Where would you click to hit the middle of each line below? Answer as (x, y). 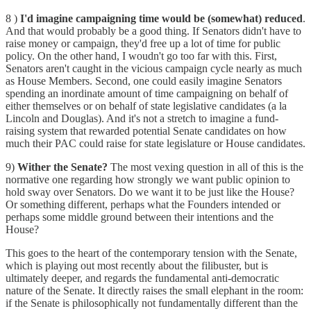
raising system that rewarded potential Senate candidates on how (146, 131)
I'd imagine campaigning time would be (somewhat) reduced (161, 18)
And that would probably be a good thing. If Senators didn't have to (153, 31)
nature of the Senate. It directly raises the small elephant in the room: (154, 290)
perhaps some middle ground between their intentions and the (140, 217)
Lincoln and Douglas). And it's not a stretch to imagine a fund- (142, 118)
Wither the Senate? (62, 167)
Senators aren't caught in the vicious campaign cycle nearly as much (154, 68)
